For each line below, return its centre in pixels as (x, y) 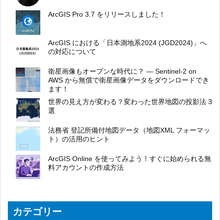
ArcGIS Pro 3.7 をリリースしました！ (107, 14)
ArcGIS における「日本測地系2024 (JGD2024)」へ (127, 43)
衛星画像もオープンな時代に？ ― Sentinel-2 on (122, 71)
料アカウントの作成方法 (86, 167)
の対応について (72, 52)
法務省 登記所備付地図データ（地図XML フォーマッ (129, 130)
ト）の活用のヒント (79, 139)
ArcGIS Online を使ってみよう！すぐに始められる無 (130, 159)
